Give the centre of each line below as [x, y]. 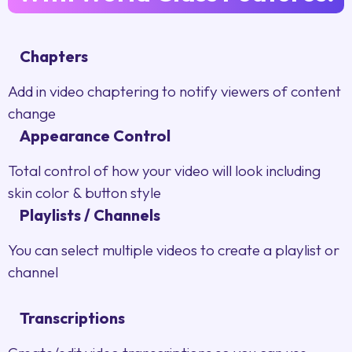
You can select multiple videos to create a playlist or [174, 250]
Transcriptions [72, 318]
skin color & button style [84, 193]
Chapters [54, 57]
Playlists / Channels [90, 215]
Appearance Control [95, 136]
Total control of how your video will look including [164, 171]
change [32, 114]
